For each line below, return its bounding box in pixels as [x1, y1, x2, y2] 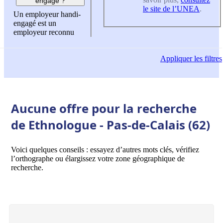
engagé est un [13, 19, 56, 28]
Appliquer [160, 54, 192, 63]
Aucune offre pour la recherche [11, 100, 197, 116]
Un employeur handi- [13, 10, 81, 19]
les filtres [192, 54, 222, 63]
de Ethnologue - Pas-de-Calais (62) [11, 116, 210, 133]
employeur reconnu [13, 28, 74, 37]
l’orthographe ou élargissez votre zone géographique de [11, 154, 185, 163]
